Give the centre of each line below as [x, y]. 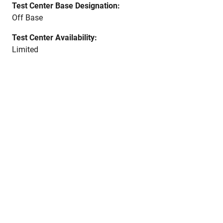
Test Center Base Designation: [66, 6]
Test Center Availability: [55, 38]
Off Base [27, 18]
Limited [25, 50]
